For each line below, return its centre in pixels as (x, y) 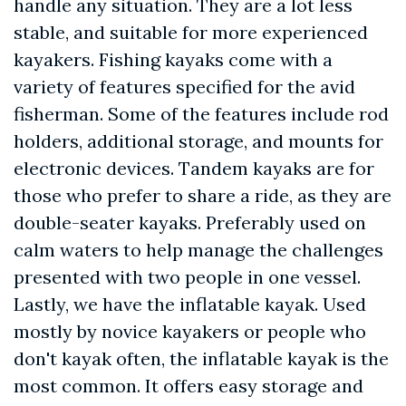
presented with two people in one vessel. (187, 277)
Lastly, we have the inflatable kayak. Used (190, 304)
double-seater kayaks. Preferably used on (190, 223)
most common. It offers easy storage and (188, 386)
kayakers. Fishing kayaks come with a (173, 60)
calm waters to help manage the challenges (198, 250)
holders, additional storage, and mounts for (198, 141)
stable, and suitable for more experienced (191, 33)
